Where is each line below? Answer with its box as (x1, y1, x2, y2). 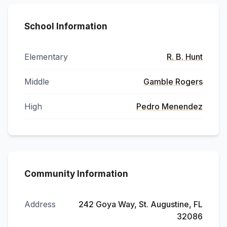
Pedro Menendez (136, 101, 203, 111)
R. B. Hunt (167, 52, 203, 62)
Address (24, 199, 56, 209)
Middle (24, 77, 49, 87)
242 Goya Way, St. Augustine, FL (79, 199, 203, 209)
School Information (24, 21, 107, 31)
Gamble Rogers (143, 77, 203, 87)
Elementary (24, 52, 68, 62)
